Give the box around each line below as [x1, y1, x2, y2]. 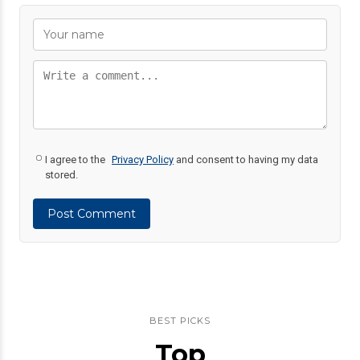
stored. [45, 169, 78, 182]
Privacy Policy [112, 153, 174, 166]
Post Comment [47, 207, 136, 222]
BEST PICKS [149, 315, 211, 327]
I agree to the [45, 153, 108, 166]
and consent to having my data [174, 153, 318, 166]
